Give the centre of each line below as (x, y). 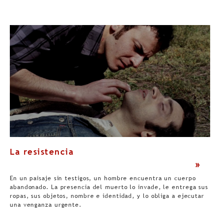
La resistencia (42, 152)
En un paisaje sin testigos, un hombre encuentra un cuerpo (103, 179)
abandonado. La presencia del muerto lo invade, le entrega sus (109, 187)
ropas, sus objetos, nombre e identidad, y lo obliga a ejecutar (107, 196)
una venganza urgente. (46, 205)
